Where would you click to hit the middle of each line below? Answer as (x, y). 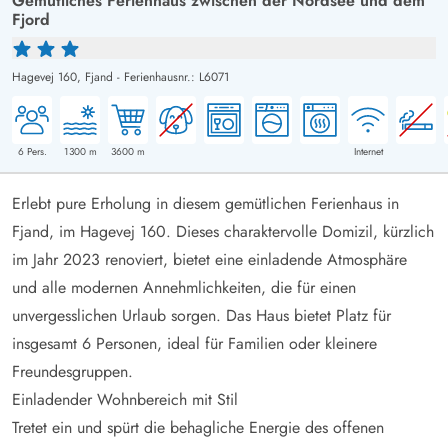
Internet (368, 151)
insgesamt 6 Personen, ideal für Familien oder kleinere (194, 343)
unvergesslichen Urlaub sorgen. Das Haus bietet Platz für (201, 315)
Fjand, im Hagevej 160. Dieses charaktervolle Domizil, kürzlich (223, 231)
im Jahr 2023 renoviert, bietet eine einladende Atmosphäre (209, 259)
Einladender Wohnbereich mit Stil (125, 399)
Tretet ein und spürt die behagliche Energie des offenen (198, 427)
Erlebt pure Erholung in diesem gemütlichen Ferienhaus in (205, 203)
